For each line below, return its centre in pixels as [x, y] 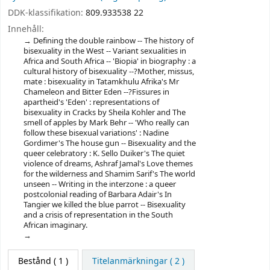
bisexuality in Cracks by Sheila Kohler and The [104, 112]
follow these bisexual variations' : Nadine [96, 133]
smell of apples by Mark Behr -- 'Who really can [106, 122]
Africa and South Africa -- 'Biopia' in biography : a [109, 61]
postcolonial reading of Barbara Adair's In [97, 194]
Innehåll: [26, 29]
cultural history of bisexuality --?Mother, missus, [108, 71]
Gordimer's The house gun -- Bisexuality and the [109, 143]
